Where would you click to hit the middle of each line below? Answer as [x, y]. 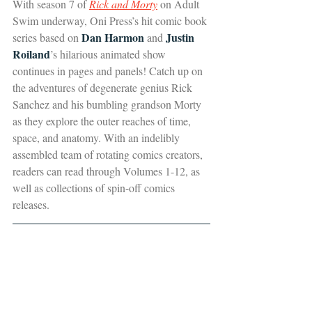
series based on [47, 38]
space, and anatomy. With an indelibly [97, 138]
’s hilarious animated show [109, 54]
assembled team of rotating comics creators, [109, 155]
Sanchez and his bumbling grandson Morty [108, 104]
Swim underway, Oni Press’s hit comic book [111, 21]
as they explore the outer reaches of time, [103, 121]
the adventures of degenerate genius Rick [104, 88]
